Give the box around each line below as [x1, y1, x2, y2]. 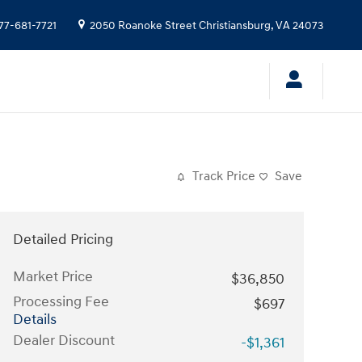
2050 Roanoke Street [90, 19, 196, 32]
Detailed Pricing [13, 230, 113, 249]
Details [13, 310, 57, 329]
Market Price [13, 267, 93, 286]
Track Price [192, 169, 255, 184]
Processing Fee [13, 293, 109, 311]
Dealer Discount [13, 331, 115, 350]
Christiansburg [199, 19, 271, 32]
